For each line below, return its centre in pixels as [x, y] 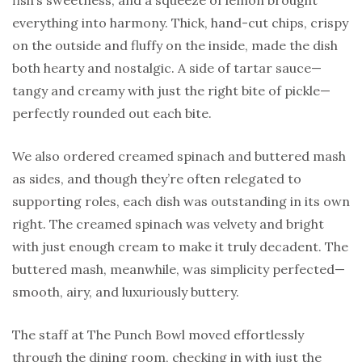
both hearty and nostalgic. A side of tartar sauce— [167, 68]
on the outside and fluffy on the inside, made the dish [175, 46]
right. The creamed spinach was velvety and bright [168, 224]
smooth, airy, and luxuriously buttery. [126, 292]
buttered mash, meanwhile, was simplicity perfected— [179, 269]
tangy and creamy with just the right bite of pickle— [171, 91]
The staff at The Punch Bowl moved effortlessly [158, 335]
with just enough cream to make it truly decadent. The [180, 247]
